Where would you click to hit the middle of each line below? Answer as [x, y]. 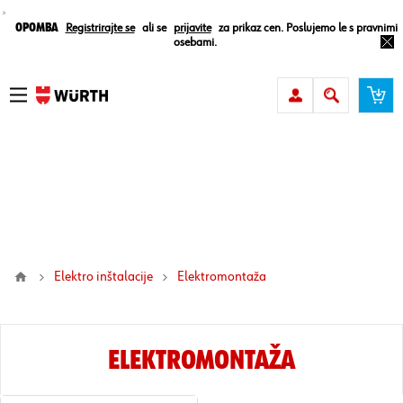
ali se [154, 28]
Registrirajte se [100, 28]
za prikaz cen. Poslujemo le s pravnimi [308, 28]
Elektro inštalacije [103, 277]
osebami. [195, 42]
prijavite [192, 28]
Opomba [36, 28]
